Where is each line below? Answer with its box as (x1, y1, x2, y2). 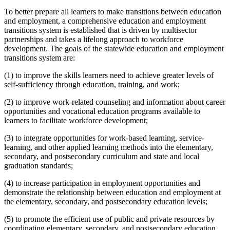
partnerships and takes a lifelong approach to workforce (4, 35, 183, 44)
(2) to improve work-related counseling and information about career (4, 98, 225, 107)
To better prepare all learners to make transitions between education (4, 7, 221, 16)
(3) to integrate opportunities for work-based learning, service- (4, 133, 204, 143)
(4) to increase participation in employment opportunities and (4, 179, 200, 188)
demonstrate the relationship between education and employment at (4, 188, 221, 197)
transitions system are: (4, 53, 75, 63)
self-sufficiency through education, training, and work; (4, 80, 180, 89)
